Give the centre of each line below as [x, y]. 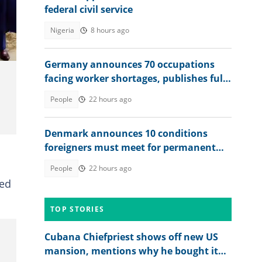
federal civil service [89, 9]
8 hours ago [110, 30]
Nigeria [62, 30]
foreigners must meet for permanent [130, 147]
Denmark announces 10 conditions [126, 133]
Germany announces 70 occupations [130, 64]
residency [67, 161]
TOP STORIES [77, 209]
